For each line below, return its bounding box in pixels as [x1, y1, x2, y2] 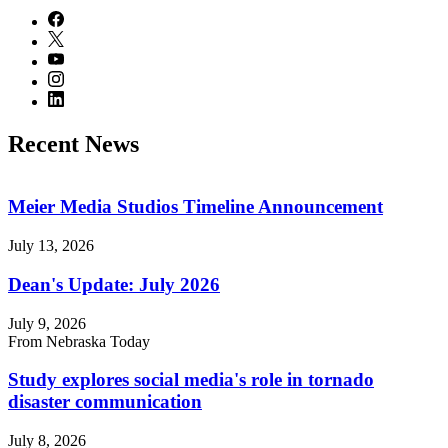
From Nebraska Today [8, 332, 150, 350]
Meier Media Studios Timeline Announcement [8, 196, 383, 218]
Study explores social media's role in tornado [8, 369, 374, 391]
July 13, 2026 [8, 237, 94, 255]
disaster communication [8, 391, 202, 413]
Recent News [8, 130, 139, 157]
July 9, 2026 [8, 314, 86, 332]
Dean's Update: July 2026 [8, 273, 220, 295]
